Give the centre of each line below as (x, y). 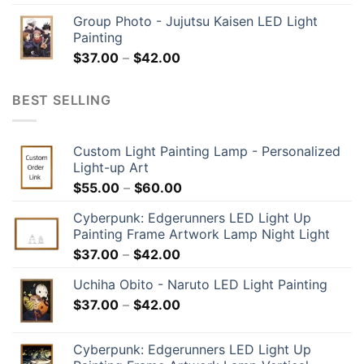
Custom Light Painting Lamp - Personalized (207, 151)
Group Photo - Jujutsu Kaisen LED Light (195, 22)
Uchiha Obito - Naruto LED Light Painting (200, 284)
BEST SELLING (62, 100)
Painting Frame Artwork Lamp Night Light (201, 234)
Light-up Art (111, 167)
